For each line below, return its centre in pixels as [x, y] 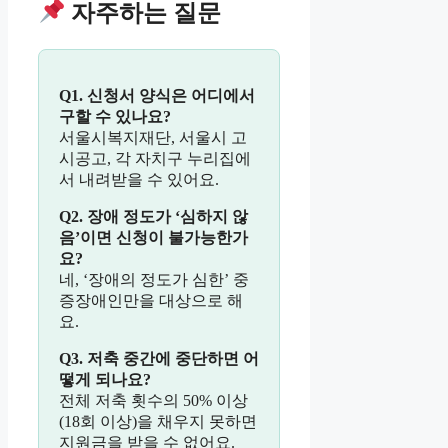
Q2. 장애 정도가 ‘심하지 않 [153, 216]
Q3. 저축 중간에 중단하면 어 [159, 358]
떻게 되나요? [105, 379]
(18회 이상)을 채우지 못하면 [158, 421]
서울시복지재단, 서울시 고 [153, 137]
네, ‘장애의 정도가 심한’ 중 [154, 279]
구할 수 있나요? [115, 116]
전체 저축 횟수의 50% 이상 [153, 400]
